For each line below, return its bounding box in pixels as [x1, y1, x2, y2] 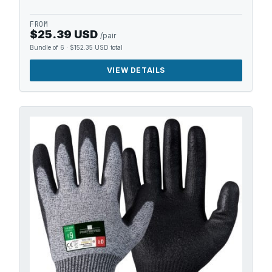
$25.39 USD [30, 28, 98, 41]
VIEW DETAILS [106, 66, 166, 75]
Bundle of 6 [30, 44, 64, 51]
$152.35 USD [70, 44, 109, 51]
